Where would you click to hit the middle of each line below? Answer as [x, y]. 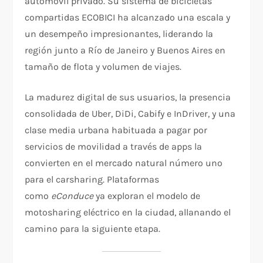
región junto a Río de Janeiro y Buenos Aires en [125, 50]
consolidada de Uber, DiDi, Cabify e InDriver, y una [130, 114]
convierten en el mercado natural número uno [124, 163]
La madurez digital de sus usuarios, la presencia [128, 97]
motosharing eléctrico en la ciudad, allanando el [128, 213]
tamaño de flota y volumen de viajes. [103, 67]
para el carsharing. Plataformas [92, 180]
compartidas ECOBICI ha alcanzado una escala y [128, 18]
